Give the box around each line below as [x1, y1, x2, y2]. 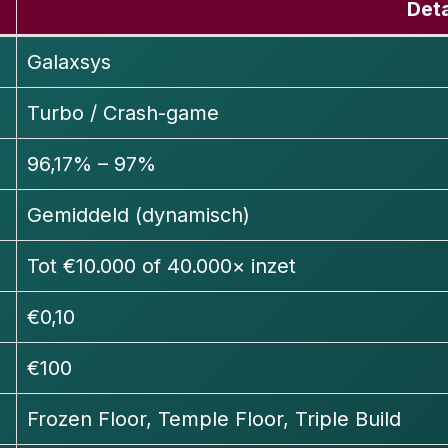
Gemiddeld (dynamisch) [27, 203, 250, 228]
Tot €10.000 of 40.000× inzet [27, 254, 296, 279]
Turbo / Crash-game [27, 101, 219, 126]
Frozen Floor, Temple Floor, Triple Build [27, 407, 401, 432]
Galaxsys [27, 50, 111, 75]
